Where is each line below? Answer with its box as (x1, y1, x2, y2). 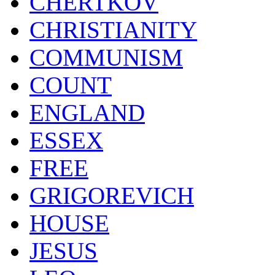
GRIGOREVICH (29, 182, 194, 209)
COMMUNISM (29, 44, 183, 71)
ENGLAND (29, 99, 145, 126)
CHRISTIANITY (29, 16, 197, 43)
